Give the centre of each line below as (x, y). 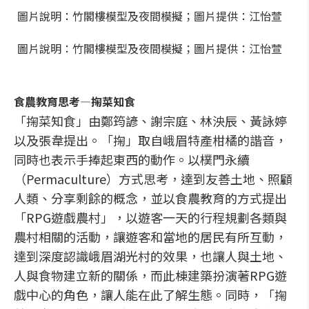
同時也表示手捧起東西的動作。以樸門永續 (132, 159)
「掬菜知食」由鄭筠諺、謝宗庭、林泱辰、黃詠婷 (150, 121)
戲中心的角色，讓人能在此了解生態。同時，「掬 (150, 295)
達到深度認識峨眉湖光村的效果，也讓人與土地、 (150, 256)
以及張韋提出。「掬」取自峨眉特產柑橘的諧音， (150, 140)
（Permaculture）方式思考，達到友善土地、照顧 (153, 179)
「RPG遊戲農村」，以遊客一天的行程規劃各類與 (150, 217)
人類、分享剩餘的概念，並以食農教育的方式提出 (150, 198)
